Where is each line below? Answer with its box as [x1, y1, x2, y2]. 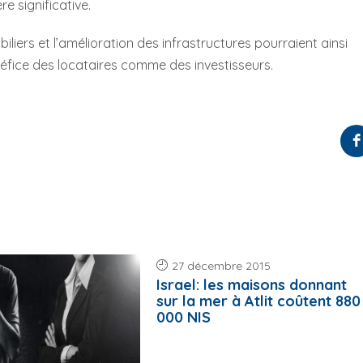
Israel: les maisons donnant [156, 275, 348, 295]
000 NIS [156, 308, 211, 327]
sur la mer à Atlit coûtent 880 [156, 292, 361, 311]
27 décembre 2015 [172, 258, 271, 274]
